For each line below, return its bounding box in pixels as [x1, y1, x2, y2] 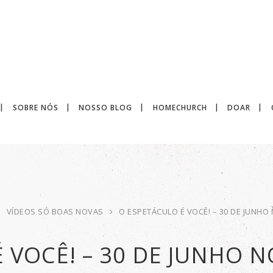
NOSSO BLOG [79, 102, 132, 113]
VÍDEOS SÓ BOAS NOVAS [6, 206, 104, 217]
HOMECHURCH [152, 102, 207, 113]
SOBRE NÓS [12, 102, 58, 113]
